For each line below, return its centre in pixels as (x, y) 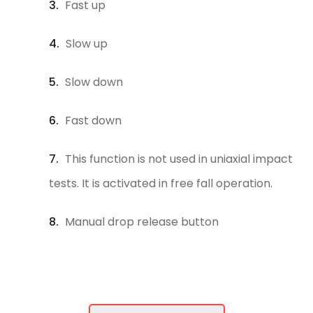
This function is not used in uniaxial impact (179, 159)
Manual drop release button (142, 221)
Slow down (94, 82)
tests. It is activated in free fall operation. (161, 183)
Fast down (93, 120)
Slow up (87, 43)
